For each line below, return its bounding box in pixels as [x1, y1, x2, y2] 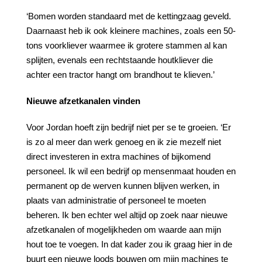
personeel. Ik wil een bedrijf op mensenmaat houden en [26, 166, 236, 176]
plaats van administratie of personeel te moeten [26, 195, 206, 205]
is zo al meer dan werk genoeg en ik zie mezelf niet [26, 137, 221, 147]
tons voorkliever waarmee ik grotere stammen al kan [26, 40, 227, 50]
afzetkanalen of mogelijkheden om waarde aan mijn [26, 225, 221, 235]
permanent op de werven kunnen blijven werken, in [26, 181, 219, 191]
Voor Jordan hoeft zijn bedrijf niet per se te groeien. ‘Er [26, 122, 231, 132]
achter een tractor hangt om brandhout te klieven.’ [26, 70, 215, 80]
